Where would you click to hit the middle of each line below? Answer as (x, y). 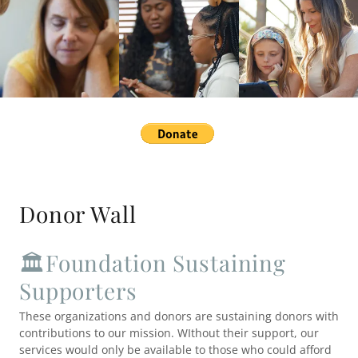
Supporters (78, 290)
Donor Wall (78, 214)
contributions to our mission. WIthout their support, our (169, 333)
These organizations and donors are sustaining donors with (179, 316)
